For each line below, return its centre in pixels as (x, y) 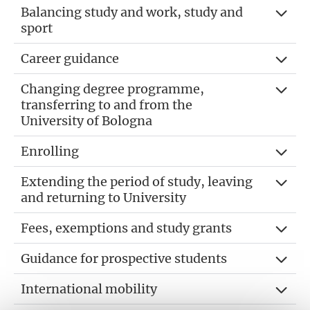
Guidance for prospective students (124, 258)
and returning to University (103, 197)
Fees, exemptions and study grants (126, 228)
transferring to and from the (107, 104)
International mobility (89, 289)
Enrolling (50, 151)
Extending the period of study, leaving (137, 181)
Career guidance (70, 58)
